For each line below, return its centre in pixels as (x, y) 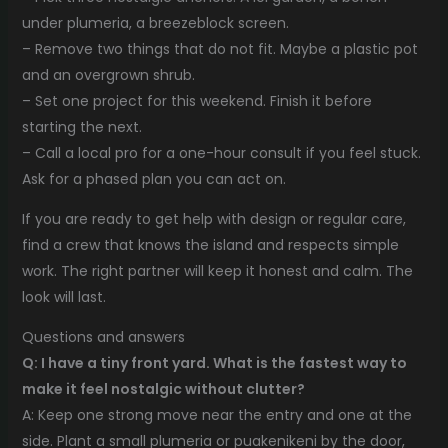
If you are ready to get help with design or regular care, (213, 219)
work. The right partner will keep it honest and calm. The (217, 271)
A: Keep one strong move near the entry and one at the (216, 415)
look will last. (63, 297)
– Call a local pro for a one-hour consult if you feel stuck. (221, 153)
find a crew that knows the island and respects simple (210, 245)
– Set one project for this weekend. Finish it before (196, 101)
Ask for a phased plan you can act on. (153, 179)
